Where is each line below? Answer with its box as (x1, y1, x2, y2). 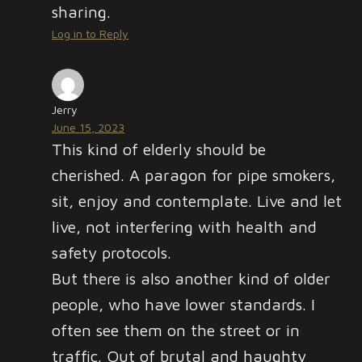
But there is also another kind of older (52, 269, 330, 288)
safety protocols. (52, 243, 171, 262)
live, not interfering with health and (52, 217, 317, 236)
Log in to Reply (52, 27, 128, 40)
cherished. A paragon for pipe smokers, (52, 166, 335, 184)
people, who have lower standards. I (52, 295, 315, 314)
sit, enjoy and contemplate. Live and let (52, 192, 342, 210)
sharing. (52, 2, 111, 21)
